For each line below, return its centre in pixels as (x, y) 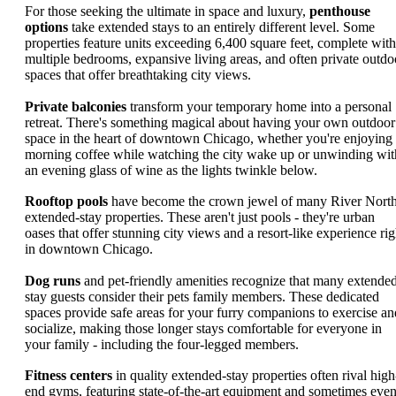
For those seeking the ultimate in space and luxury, (167, 11)
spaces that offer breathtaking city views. (138, 75)
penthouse (340, 11)
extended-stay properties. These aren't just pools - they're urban (200, 217)
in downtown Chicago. (89, 249)
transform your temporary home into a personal (259, 106)
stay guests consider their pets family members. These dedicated (202, 296)
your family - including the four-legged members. (162, 344)
